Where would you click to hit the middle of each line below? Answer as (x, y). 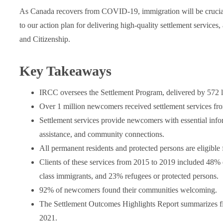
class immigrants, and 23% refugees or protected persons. (129, 176)
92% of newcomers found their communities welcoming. (128, 190)
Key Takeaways (65, 71)
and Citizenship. (45, 39)
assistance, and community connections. (102, 134)
